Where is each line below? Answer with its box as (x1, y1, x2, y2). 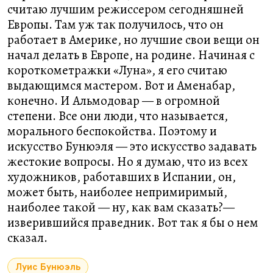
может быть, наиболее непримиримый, (7, 183, 227, 200)
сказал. (7, 229, 48, 246)
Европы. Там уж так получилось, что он (7, 16, 224, 33)
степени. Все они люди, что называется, (7, 107, 228, 124)
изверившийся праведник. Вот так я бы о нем (7, 214, 258, 231)
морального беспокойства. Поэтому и (7, 122, 217, 140)
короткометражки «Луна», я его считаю (7, 62, 227, 79)
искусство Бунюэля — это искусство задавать (7, 138, 257, 155)
